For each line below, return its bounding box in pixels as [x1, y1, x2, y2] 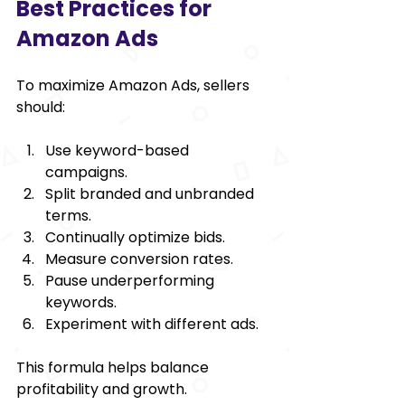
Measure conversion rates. [45, 248, 233, 269]
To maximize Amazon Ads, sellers [16, 74, 253, 96]
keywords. [45, 291, 117, 313]
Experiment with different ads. [45, 313, 259, 334]
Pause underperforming [45, 269, 218, 291]
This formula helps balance [16, 356, 212, 378]
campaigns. [45, 161, 127, 183]
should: [16, 96, 65, 118]
